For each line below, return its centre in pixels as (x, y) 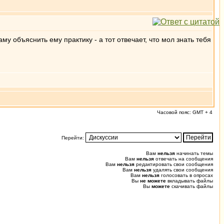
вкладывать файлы (189, 181)
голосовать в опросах (186, 175)
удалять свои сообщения (182, 170)
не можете (153, 181)
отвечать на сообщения (183, 159)
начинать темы (194, 153)
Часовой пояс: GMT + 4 (185, 112)
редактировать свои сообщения (174, 164)
